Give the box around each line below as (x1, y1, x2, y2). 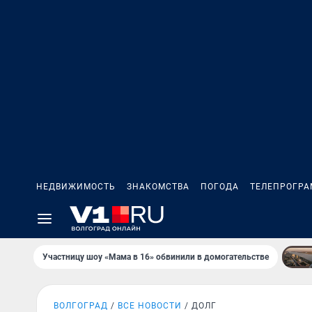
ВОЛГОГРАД (54, 301, 108, 311)
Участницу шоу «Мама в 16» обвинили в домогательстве (42, 252, 269, 262)
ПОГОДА (201, 182, 239, 192)
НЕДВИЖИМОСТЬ (36, 182, 116, 192)
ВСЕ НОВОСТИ (118, 301, 182, 311)
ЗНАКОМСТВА (127, 182, 189, 192)
